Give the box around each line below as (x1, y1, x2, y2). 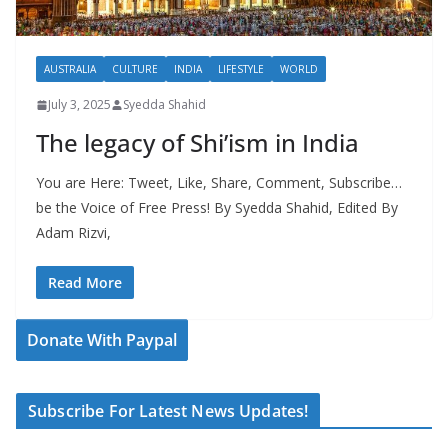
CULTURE (112, 62, 158, 77)
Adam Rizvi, (36, 223, 111, 243)
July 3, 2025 (48, 96, 111, 114)
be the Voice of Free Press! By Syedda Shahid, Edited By (36, 198, 398, 218)
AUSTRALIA (44, 62, 96, 77)
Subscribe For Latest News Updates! (28, 400, 309, 423)
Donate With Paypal (27, 329, 177, 352)
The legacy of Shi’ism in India (36, 126, 359, 160)
